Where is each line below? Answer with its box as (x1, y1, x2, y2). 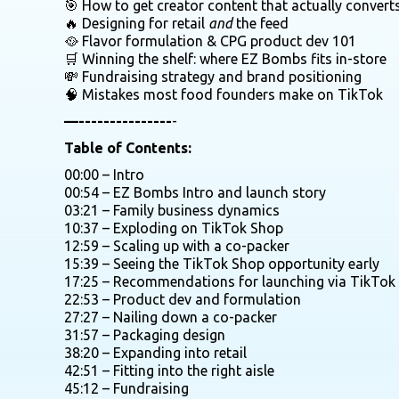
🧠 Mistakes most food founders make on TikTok (64, 85, 383, 102)
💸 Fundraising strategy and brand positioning (64, 68, 362, 85)
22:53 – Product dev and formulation (64, 290, 301, 307)
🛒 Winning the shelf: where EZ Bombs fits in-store (64, 50, 387, 67)
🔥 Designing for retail (64, 14, 208, 31)
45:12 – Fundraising (64, 379, 189, 396)
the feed (232, 14, 289, 31)
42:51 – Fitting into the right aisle (64, 362, 274, 379)
